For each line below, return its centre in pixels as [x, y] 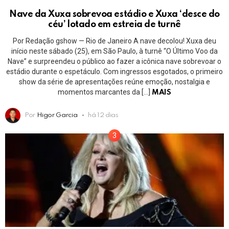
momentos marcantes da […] [105, 92]
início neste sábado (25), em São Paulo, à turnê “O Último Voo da [114, 51]
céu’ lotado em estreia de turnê [114, 25]
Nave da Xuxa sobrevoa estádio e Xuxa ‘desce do [114, 15]
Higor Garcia [57, 116]
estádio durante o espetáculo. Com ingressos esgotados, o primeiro [114, 72]
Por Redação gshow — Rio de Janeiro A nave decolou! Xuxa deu [114, 41]
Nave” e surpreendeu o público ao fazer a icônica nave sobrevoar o [114, 62]
